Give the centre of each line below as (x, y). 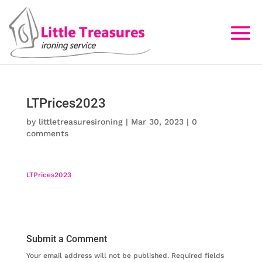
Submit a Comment (66, 239)
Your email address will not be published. (97, 256)
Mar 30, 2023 (157, 122)
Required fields (197, 256)
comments (47, 133)
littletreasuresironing (80, 122)
